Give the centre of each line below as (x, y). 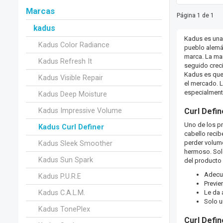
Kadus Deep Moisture (73, 94)
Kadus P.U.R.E (60, 176)
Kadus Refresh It (65, 61)
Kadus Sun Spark (66, 160)
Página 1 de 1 (195, 16)
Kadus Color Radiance (74, 45)
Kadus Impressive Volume (80, 110)
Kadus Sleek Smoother (75, 143)
